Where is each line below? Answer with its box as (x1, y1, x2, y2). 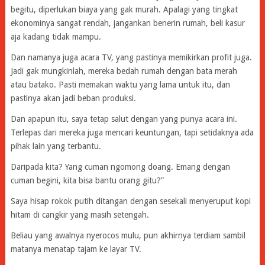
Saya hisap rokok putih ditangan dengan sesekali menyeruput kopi (10, 196, 251, 206)
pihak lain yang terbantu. (10, 141, 101, 151)
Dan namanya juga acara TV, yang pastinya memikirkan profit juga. (10, 52, 252, 62)
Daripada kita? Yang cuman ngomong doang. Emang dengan (10, 161, 230, 172)
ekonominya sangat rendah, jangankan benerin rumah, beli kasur (10, 18, 245, 28)
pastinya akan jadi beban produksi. (10, 93, 136, 103)
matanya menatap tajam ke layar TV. (10, 244, 141, 254)
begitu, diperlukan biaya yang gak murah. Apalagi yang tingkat (10, 4, 238, 14)
